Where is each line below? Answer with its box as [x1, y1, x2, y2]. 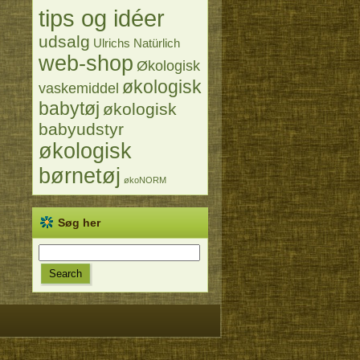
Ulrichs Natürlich [93, 35, 180, 50]
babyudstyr [39, 119, 124, 138]
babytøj [39, 97, 100, 119]
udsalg [39, 31, 90, 51]
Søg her [58, 215, 100, 229]
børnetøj [39, 163, 121, 188]
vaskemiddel [39, 79, 119, 96]
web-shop [39, 51, 133, 76]
